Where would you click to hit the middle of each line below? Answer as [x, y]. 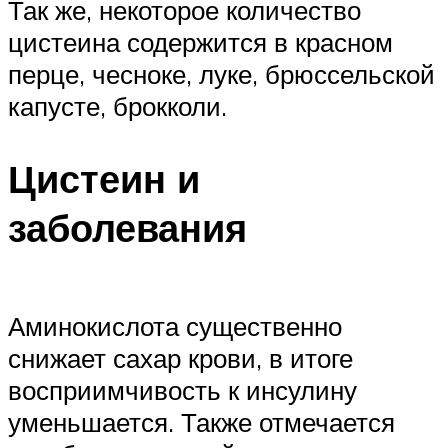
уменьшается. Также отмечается [201, 421]
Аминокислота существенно [175, 325]
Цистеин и [104, 179]
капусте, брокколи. [117, 106]
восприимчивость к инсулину [182, 389]
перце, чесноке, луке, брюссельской [221, 74]
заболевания [127, 228]
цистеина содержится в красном [200, 42]
